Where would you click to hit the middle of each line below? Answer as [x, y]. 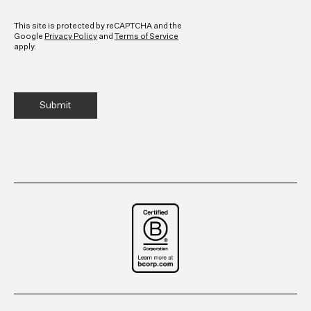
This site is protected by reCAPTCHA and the [98, 27]
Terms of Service [146, 37]
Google [29, 37]
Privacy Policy [71, 37]
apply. [25, 48]
